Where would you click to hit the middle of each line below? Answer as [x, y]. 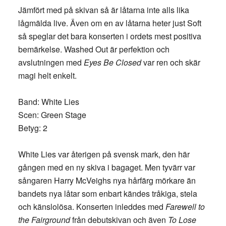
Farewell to [185, 207]
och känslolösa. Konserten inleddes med [92, 207]
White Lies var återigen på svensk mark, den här [104, 154]
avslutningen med [51, 62]
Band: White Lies [48, 102]
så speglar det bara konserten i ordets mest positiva [109, 36]
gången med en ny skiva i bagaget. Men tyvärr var [106, 167]
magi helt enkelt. [47, 75]
